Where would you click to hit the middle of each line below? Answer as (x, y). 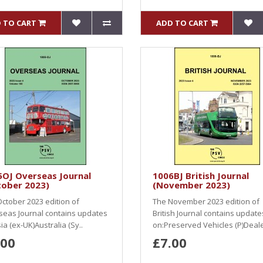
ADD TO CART (182, 23)
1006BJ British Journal (201, 176)
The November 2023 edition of (206, 201)
